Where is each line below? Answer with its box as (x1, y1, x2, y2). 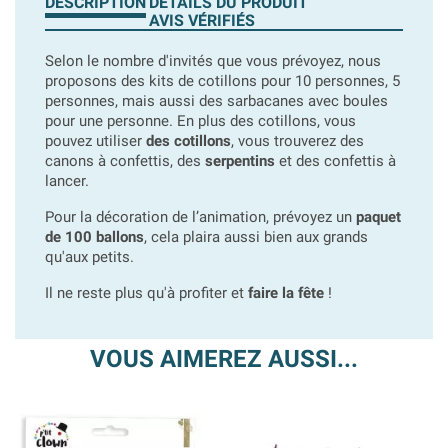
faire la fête (248, 284, 324, 302)
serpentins (205, 152, 275, 170)
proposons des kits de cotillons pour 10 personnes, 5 (45, 72, 400, 90)
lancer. (45, 172, 89, 190)
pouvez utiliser (45, 132, 146, 150)
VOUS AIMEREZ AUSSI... (90, 345, 358, 373)
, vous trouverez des (231, 132, 364, 150)
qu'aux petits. (45, 248, 134, 266)
